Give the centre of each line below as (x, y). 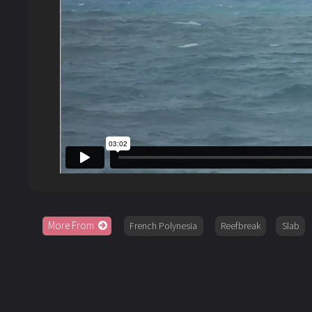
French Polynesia (164, 226)
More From (71, 226)
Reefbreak (240, 226)
